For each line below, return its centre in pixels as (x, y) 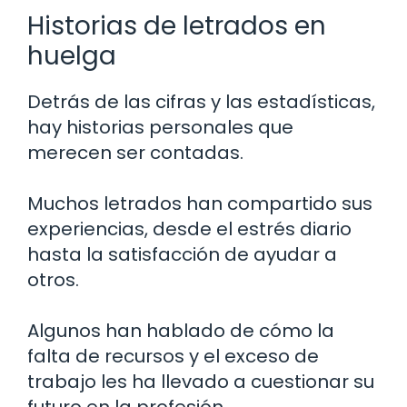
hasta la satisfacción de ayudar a (182, 255)
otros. (53, 280)
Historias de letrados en (177, 26)
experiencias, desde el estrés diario (189, 229)
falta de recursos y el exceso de (173, 357)
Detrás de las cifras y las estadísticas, (201, 102)
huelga (72, 56)
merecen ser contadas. (135, 153)
